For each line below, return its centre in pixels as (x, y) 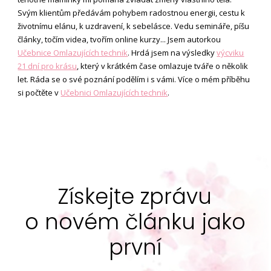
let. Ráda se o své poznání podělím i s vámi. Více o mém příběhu (134, 80)
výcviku (230, 53)
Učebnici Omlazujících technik (114, 93)
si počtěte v (39, 93)
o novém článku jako (135, 222)
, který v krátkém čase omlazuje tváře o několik (163, 66)
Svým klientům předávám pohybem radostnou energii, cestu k (132, 13)
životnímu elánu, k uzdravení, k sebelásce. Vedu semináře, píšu (134, 26)
